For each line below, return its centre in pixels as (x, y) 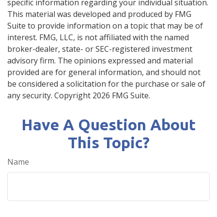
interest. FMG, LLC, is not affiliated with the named (98, 37)
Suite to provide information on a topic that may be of (105, 25)
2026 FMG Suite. (121, 95)
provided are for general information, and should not (104, 72)
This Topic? (108, 142)
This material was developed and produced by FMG (99, 14)
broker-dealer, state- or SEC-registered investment (100, 49)
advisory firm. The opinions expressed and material (100, 60)
